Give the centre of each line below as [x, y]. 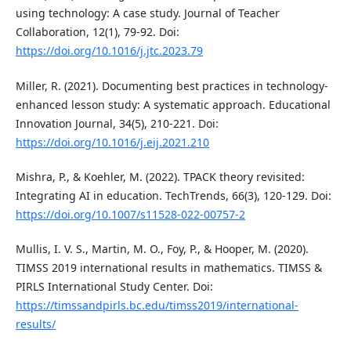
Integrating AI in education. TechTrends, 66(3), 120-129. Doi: [173, 195]
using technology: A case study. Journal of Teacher [147, 13]
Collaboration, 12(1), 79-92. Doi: [97, 32]
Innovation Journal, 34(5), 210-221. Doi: [117, 123]
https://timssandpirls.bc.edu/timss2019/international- [157, 305]
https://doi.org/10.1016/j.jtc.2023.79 [109, 51]
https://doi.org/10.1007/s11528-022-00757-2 [130, 214]
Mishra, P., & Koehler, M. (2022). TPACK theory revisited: [160, 176]
